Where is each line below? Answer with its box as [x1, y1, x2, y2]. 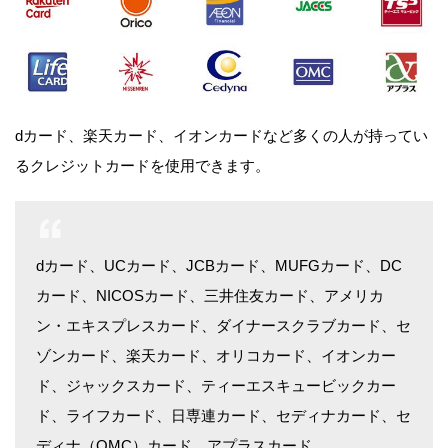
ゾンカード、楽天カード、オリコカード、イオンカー [36, 347, 396, 365]
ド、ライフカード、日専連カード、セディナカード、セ [36, 407, 411, 425]
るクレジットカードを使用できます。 [15, 157, 270, 175]
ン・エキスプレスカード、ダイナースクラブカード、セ [36, 317, 411, 335]
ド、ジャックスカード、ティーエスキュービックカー [36, 377, 396, 395]
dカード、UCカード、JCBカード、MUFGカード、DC [36, 257, 402, 275]
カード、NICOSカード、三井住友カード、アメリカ [36, 287, 384, 305]
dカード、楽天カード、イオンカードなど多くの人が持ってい [15, 127, 428, 145]
